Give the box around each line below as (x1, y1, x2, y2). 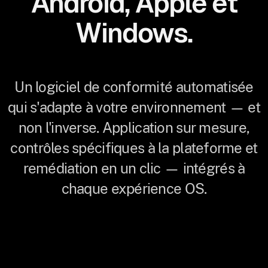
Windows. (75, 16, 193, 50)
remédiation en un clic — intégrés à (23, 160, 245, 176)
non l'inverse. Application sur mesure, (18, 119, 250, 136)
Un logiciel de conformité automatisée (14, 78, 254, 95)
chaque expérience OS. (61, 180, 207, 197)
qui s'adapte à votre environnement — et (8, 99, 260, 115)
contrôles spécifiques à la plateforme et (10, 139, 258, 156)
